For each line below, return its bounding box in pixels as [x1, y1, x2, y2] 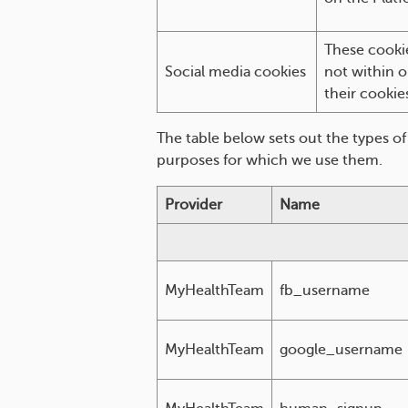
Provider [165, 197, 222, 213]
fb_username [280, 282, 370, 299]
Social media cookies [165, 64, 306, 80]
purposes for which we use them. [157, 152, 382, 168]
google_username [280, 342, 403, 358]
